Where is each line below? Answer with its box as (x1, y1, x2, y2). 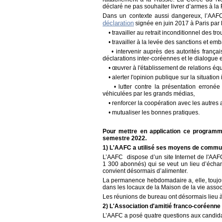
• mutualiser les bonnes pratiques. (103, 109, 200, 116)
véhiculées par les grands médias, (103, 90, 195, 98)
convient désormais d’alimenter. (103, 167, 189, 175)
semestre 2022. (103, 135, 147, 142)
